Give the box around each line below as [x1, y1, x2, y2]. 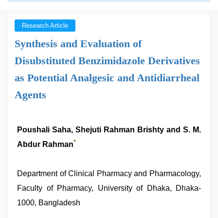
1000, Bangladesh [17, 199, 80, 207]
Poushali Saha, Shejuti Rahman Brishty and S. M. [17, 126, 201, 134]
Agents [15, 89, 46, 101]
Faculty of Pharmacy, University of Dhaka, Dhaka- [17, 184, 201, 192]
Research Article [22, 22, 68, 29]
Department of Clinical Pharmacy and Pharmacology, [17, 169, 201, 178]
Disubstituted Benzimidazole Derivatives [15, 54, 200, 67]
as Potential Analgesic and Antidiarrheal [15, 72, 200, 84]
